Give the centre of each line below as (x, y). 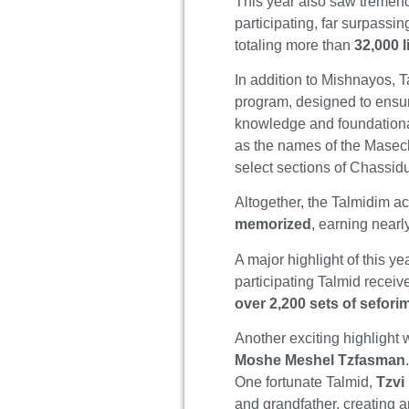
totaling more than (295, 45)
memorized (273, 225)
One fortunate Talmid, (306, 383)
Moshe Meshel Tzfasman (320, 361)
